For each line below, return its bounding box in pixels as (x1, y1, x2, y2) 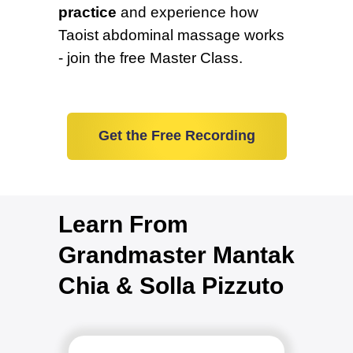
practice (58, 4, 117, 20)
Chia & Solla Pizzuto (58, 272, 284, 299)
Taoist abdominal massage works (58, 27, 284, 43)
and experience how (117, 4, 258, 20)
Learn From (58, 210, 188, 237)
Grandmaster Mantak (58, 241, 295, 268)
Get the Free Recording (98, 128, 255, 144)
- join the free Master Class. (58, 50, 243, 66)
